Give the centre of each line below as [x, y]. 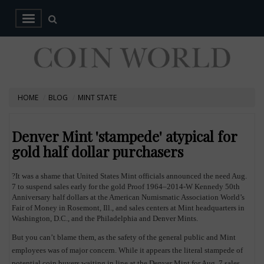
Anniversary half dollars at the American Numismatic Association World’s [128, 197]
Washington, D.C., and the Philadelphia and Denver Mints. [105, 218]
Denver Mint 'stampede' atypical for [125, 136]
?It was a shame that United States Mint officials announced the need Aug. [130, 176]
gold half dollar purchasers [98, 151]
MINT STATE [97, 98]
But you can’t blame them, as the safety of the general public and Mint [124, 237]
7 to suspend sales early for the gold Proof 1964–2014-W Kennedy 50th [126, 186]
